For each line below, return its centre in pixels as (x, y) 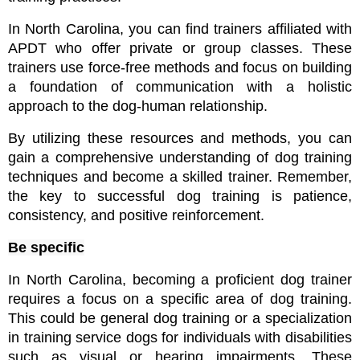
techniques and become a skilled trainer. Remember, (180, 177)
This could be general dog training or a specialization (180, 319)
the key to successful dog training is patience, (180, 196)
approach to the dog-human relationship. (138, 106)
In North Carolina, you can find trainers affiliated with (180, 29)
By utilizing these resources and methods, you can (180, 139)
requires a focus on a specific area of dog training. (180, 299)
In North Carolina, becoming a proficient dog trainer (180, 280)
